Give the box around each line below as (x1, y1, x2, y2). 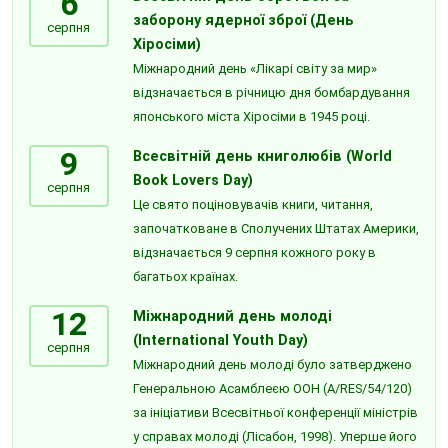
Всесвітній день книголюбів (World (132, 147, 392, 165)
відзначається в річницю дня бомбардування (132, 84, 410, 100)
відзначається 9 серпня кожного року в (132, 244, 376, 260)
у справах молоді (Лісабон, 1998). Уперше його (132, 428, 417, 444)
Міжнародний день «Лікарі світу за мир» (132, 60, 377, 76)
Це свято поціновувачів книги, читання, (132, 196, 373, 212)
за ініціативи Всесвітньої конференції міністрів (132, 404, 418, 420)
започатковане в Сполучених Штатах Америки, (132, 220, 419, 236)
